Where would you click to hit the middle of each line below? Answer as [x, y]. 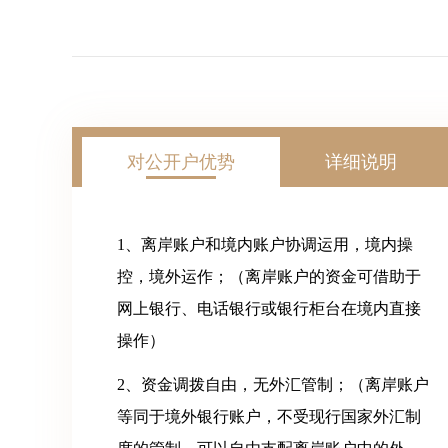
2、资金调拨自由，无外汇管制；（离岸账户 [273, 384]
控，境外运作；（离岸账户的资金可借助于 [269, 276]
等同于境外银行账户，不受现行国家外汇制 [269, 416]
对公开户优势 [181, 162]
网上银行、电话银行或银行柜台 [229, 308]
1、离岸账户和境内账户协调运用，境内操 [265, 244]
